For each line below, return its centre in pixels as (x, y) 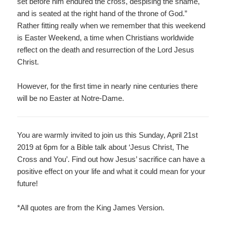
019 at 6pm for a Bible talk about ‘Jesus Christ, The (105, 147)
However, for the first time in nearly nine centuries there (108, 86)
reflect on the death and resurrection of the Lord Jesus (106, 50)
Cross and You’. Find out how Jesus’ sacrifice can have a (111, 159)
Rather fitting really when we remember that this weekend (111, 26)
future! (28, 184)
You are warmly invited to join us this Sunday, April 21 (105, 135)
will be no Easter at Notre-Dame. (71, 98)
